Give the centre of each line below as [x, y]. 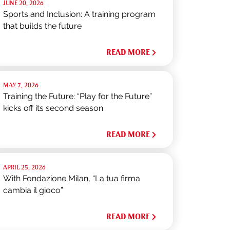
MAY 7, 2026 [21, 85]
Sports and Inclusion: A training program [80, 14]
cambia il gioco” [33, 190]
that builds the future [43, 26]
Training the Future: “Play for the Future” [78, 96]
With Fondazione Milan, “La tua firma [72, 178]
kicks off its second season [53, 108]
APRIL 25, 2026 [25, 167]
